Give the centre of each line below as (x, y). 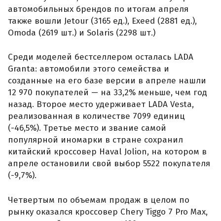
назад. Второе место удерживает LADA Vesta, (101, 105)
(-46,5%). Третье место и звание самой (87, 128)
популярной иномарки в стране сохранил (95, 140)
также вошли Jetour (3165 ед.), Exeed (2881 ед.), (102, 21)
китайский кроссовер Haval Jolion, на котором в (107, 152)
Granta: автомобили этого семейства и (89, 69)
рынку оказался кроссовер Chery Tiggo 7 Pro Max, (108, 212)
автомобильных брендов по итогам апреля (98, 9)
